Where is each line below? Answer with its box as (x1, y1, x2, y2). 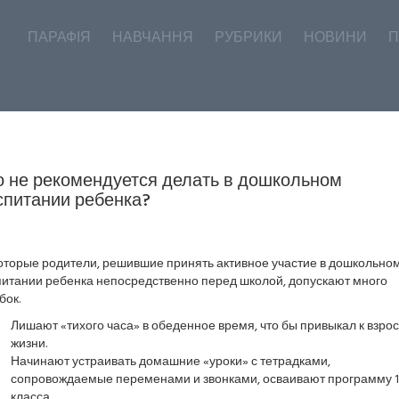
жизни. (10, 334, 47, 354)
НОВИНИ (304, 27, 367, 50)
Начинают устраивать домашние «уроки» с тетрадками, (10, 352, 330, 372)
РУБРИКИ (215, 27, 282, 50)
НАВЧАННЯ (112, 27, 193, 50)
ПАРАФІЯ (28, 27, 91, 50)
